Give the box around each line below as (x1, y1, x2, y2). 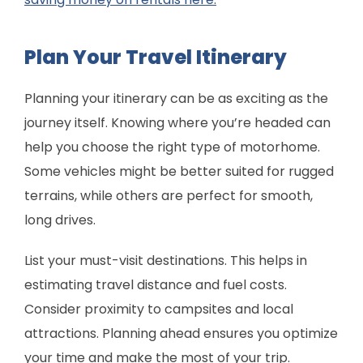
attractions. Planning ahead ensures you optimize (24, 324, 338, 344)
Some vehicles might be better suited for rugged (24, 162, 334, 181)
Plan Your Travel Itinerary (24, 44, 287, 71)
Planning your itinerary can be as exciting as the (24, 89, 328, 109)
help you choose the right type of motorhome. (24, 138, 320, 157)
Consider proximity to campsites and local (24, 300, 293, 319)
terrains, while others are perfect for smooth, (24, 186, 313, 206)
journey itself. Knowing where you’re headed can (24, 113, 331, 133)
